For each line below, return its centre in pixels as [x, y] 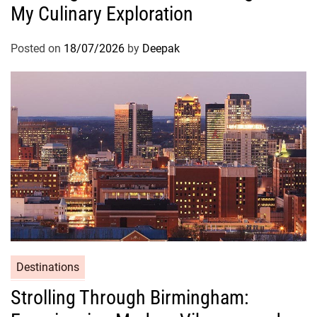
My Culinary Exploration [102, 14]
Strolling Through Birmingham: [130, 298]
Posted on [37, 49]
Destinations [48, 267]
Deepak [161, 49]
